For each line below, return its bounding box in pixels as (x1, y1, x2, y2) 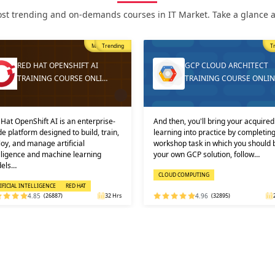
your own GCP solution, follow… (147, 149, 254, 160)
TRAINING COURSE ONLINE (178, 73, 273, 83)
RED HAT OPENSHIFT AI (10, 60, 92, 71)
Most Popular (85, 42, 118, 50)
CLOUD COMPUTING (152, 171, 203, 179)
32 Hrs (98, 192, 115, 199)
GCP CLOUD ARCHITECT (178, 60, 262, 71)
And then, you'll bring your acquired (147, 116, 268, 126)
